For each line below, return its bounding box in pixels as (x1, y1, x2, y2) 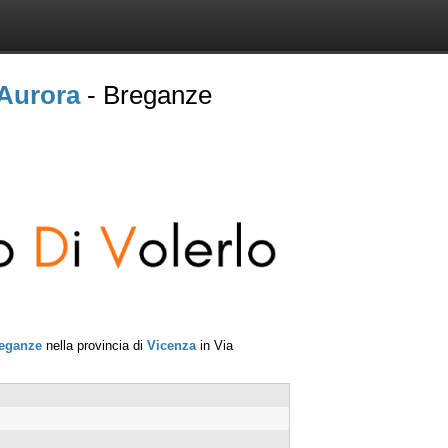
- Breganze (80, 80, 212, 110)
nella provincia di (42, 337, 147, 353)
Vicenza (147, 337, 196, 353)
